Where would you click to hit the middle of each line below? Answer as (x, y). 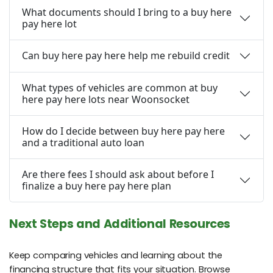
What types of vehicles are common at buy (120, 87)
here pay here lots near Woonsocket (106, 99)
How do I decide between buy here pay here (123, 131)
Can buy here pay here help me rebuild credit (126, 56)
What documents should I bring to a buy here (127, 12)
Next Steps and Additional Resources (120, 224)
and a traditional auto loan (83, 142)
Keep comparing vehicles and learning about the (116, 256)
